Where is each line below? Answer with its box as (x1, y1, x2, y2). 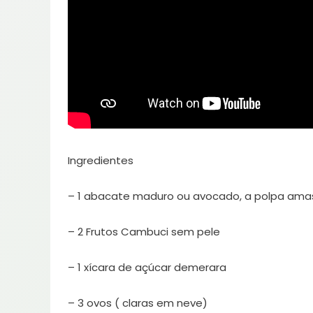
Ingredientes (68, 153, 133, 168)
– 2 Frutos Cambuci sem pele (68, 224, 220, 240)
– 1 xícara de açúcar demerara (68, 260, 226, 275)
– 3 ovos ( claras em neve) (68, 296, 208, 311)
